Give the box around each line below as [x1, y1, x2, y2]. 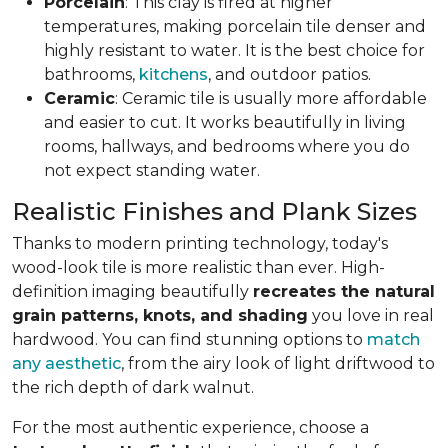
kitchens [139, 64, 208, 84]
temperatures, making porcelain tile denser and [44, 16, 426, 36]
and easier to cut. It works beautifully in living [44, 112, 406, 132]
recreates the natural [253, 281, 435, 301]
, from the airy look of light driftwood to [121, 353, 435, 373]
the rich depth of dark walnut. [12, 377, 254, 397]
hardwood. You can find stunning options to [12, 329, 367, 349]
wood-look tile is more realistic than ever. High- [12, 257, 385, 277]
